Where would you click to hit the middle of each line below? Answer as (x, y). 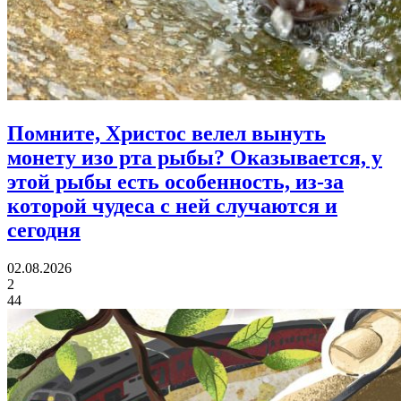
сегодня (44, 230)
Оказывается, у (306, 157)
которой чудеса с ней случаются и (172, 205)
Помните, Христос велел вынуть (166, 133)
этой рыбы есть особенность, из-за (175, 181)
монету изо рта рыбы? (119, 157)
